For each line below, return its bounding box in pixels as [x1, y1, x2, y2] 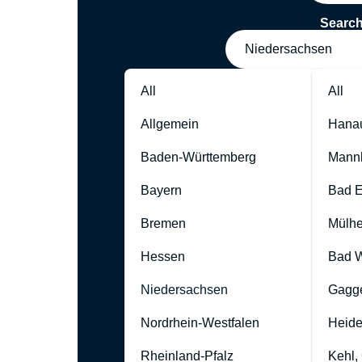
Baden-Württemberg [141, 150, 256, 165]
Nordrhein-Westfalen [141, 316, 259, 330]
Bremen [141, 217, 186, 231]
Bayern [141, 183, 182, 198]
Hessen [141, 250, 185, 264]
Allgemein [141, 117, 199, 132]
